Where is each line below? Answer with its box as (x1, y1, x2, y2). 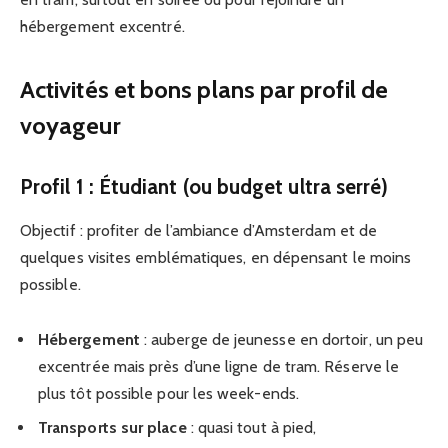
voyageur (20, 110, 121, 140)
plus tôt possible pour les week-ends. (38, 384, 299, 404)
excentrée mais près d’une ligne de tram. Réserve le (38, 357, 400, 377)
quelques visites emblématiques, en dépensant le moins (20, 248, 412, 268)
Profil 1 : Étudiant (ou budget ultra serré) (20, 173, 389, 199)
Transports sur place (38, 418, 187, 438)
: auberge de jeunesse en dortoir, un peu (139, 330, 424, 350)
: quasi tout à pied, (186, 418, 317, 438)
